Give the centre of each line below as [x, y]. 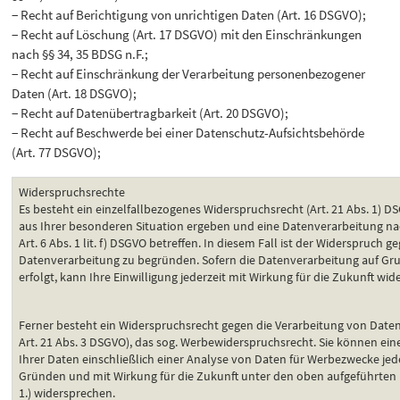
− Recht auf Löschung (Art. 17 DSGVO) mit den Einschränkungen [187, 35]
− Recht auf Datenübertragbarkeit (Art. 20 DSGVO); [150, 113]
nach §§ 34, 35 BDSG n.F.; [80, 54]
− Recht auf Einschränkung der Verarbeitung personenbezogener [189, 74]
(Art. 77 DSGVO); [57, 153]
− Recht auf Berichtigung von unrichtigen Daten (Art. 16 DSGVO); [189, 15]
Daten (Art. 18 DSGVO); [75, 94]
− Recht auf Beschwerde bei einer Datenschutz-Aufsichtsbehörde [188, 133]
